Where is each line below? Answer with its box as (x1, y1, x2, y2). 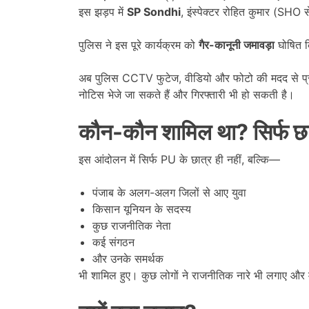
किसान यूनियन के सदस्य (92, 201, 191, 216)
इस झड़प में (79, 4, 127, 19)
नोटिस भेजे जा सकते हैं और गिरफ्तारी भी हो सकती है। (79, 87, 295, 101)
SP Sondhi (127, 4, 181, 19)
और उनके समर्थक (92, 251, 163, 266)
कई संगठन (92, 235, 134, 249)
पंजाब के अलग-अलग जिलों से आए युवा (92, 185, 246, 199)
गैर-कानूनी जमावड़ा (199, 37, 275, 52)
